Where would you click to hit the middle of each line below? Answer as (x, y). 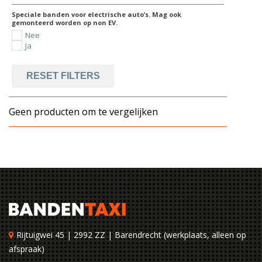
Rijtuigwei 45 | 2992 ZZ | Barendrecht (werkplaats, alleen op (131, 235)
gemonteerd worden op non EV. (65, 23)
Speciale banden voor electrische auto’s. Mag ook (96, 14)
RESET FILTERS (63, 76)
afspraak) (27, 249)
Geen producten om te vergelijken (83, 112)
